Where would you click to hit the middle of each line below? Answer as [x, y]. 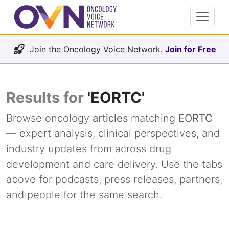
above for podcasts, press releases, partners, [114, 179]
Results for [47, 97]
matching [153, 118]
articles [110, 118]
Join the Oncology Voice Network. [97, 49]
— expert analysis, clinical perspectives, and [113, 133]
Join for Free [191, 49]
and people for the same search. [84, 195]
